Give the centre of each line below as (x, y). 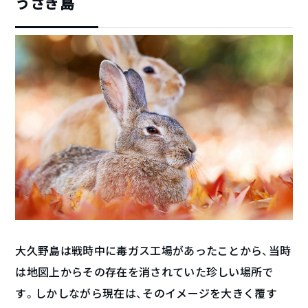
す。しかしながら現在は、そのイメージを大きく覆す (146, 293)
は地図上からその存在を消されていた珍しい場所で (144, 272)
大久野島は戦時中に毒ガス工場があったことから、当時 (153, 250)
